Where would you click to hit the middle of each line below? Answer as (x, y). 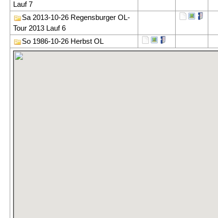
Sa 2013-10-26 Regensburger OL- (76, 17)
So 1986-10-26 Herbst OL (63, 41)
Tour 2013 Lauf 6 (39, 28)
